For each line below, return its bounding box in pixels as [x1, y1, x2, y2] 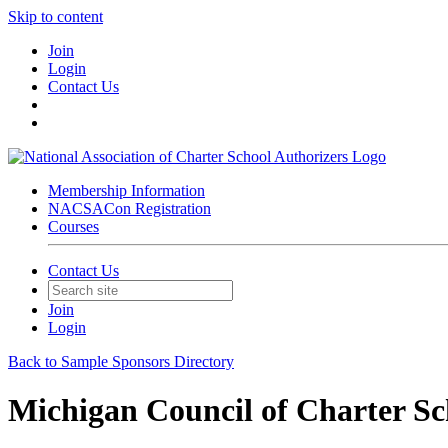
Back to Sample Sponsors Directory [8, 353, 234, 370]
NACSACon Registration [48, 200, 211, 217]
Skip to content [8, 8, 103, 25]
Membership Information [48, 182, 205, 199]
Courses [48, 218, 99, 235]
